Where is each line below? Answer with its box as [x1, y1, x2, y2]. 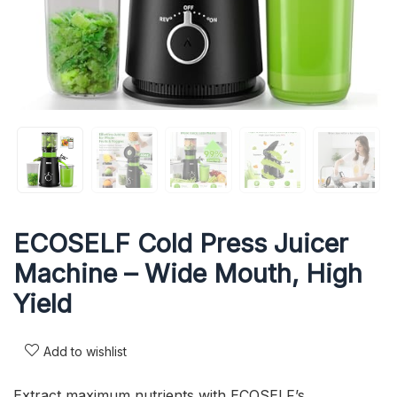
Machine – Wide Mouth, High [13, 257, 362, 289]
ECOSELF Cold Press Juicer [13, 227, 348, 259]
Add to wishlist [43, 343, 127, 359]
